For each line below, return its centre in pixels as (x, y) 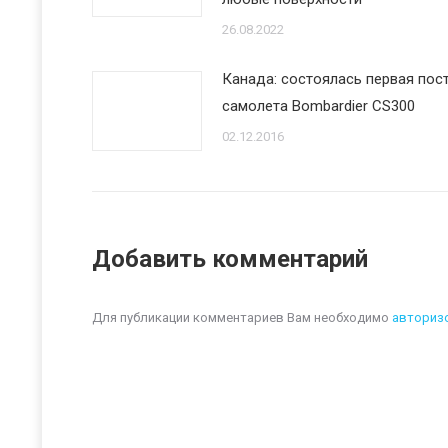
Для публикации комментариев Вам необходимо (242, 317)
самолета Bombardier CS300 (318, 106)
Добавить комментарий (230, 259)
